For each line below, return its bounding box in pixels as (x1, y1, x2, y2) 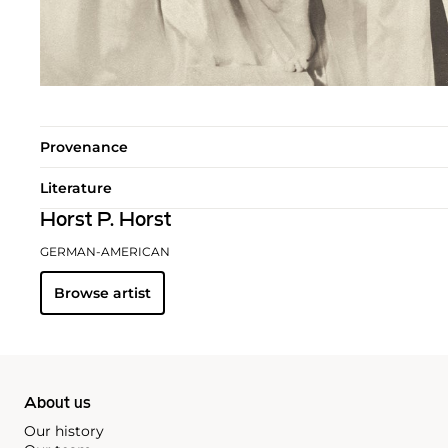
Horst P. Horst (40, 211, 171, 232)
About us (24, 396, 91, 413)
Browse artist (54, 284, 151, 303)
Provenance (40, 138, 128, 157)
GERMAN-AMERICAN (40, 244, 170, 260)
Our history (24, 422, 104, 441)
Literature (40, 179, 112, 198)
